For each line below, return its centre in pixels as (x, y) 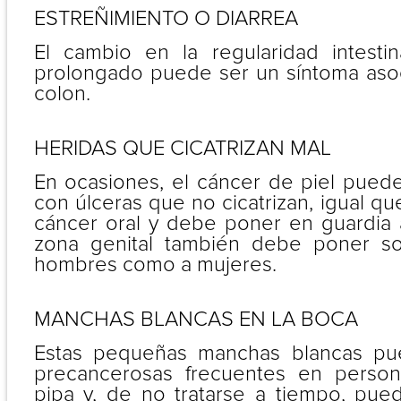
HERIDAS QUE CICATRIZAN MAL (182, 148)
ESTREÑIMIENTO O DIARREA (166, 18)
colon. (62, 94)
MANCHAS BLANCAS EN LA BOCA (196, 319)
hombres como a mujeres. (155, 264)
